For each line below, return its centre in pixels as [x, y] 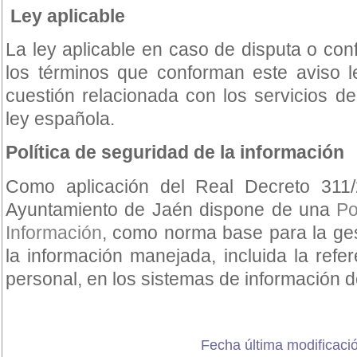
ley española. [60, 119]
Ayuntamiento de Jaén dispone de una [171, 209]
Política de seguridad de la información [175, 153]
